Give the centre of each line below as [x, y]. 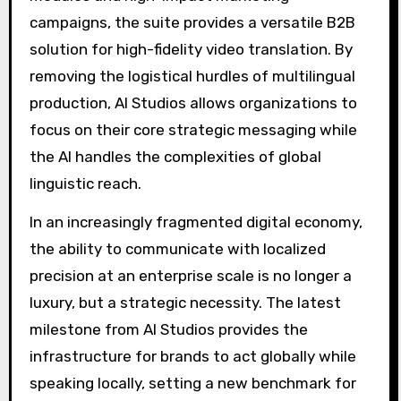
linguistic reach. [85, 184]
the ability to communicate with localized [177, 248]
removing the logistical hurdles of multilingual [192, 77]
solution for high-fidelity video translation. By [191, 50]
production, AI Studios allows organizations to [193, 103]
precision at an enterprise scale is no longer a [190, 275]
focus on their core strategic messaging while [193, 130]
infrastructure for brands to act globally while [192, 356]
